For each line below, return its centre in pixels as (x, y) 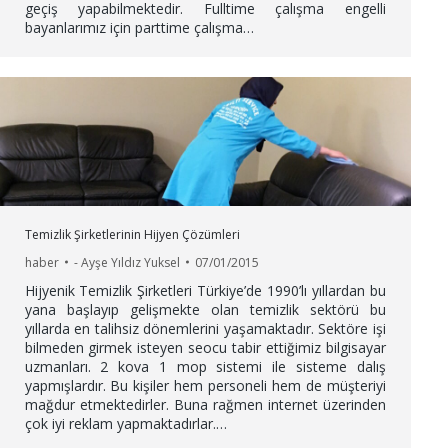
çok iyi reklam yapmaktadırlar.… (125, 423)
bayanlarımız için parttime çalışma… (139, 27)
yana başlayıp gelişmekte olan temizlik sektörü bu (205, 309)
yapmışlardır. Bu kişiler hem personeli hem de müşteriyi (205, 385)
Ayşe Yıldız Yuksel (130, 262)
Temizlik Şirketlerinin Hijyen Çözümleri (132, 234)
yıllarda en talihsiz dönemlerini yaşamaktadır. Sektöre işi (205, 328)
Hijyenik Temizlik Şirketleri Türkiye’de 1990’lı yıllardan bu (205, 290)
